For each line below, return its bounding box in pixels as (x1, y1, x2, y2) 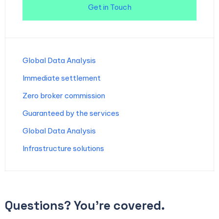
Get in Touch (88, 2, 131, 12)
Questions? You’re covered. (5, 197, 165, 214)
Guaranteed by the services (22, 109, 119, 118)
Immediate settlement (22, 73, 101, 83)
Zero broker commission (22, 91, 105, 101)
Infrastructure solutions (22, 144, 104, 153)
